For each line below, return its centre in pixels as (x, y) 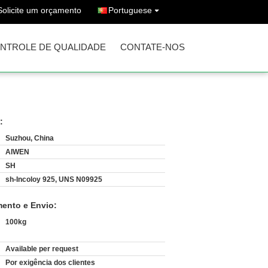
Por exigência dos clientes (50, 263)
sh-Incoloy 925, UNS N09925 (54, 179)
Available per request (42, 249)
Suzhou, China (30, 138)
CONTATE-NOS (153, 47)
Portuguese (130, 10)
